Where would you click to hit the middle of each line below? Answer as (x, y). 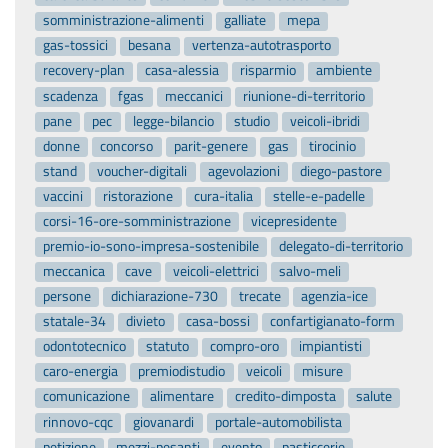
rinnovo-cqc (78, 421)
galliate (245, 20)
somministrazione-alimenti (124, 20)
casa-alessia (182, 70)
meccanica (74, 271)
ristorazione (138, 195)
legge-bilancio (173, 120)
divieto (146, 321)
